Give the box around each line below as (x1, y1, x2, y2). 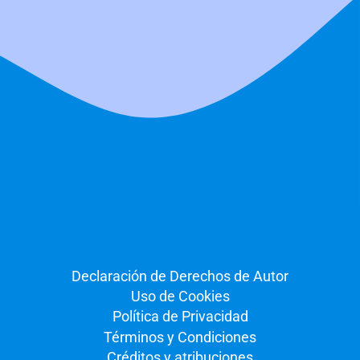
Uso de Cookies (130, 287, 230, 305)
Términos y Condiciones (104, 328, 256, 346)
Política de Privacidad (112, 308, 248, 325)
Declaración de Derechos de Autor (72, 267, 288, 284)
